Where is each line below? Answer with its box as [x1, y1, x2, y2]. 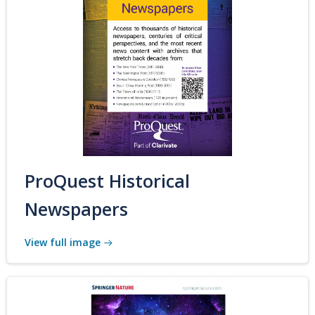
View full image [25, 236, 101, 250]
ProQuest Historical [25, 169, 190, 193]
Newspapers [25, 197, 128, 221]
